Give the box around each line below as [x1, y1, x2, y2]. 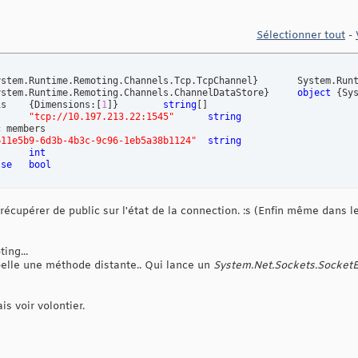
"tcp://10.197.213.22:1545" [29, 111, 174, 123]
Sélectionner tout [257, 29, 345, 43]
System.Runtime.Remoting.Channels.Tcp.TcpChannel [258, 75, 297, 87]
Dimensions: [34, 99, 96, 111]
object [297, 87, 331, 99]
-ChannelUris [6, 99, 29, 111]
